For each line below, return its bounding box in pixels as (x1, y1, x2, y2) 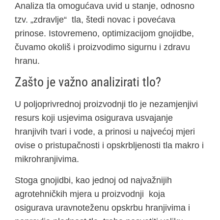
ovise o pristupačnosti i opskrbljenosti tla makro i (15, 140, 204, 151)
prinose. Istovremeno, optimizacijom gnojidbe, (15, 28, 194, 39)
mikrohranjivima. (15, 154, 79, 165)
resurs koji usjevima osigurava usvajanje (15, 113, 173, 123)
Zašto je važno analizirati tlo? (15, 75, 161, 90)
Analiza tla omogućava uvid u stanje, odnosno (15, 1, 194, 11)
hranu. (15, 56, 40, 66)
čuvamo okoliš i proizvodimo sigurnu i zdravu (15, 42, 190, 53)
